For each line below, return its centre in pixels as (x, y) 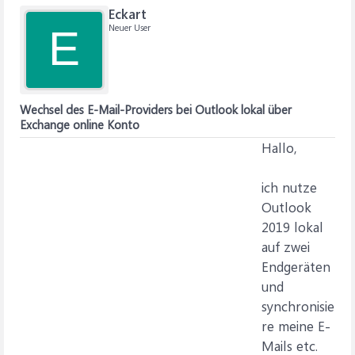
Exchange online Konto (80, 124)
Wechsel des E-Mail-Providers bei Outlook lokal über (156, 109)
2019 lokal (292, 227)
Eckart (128, 13)
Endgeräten (296, 266)
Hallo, (279, 147)
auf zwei (286, 246)
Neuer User (130, 27)
